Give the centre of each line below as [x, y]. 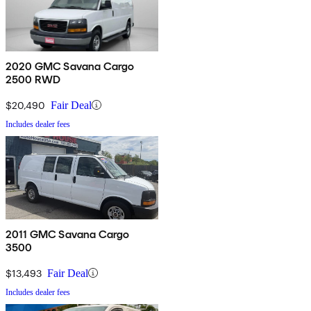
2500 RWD [33, 79]
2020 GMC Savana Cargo [70, 66]
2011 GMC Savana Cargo [68, 234]
